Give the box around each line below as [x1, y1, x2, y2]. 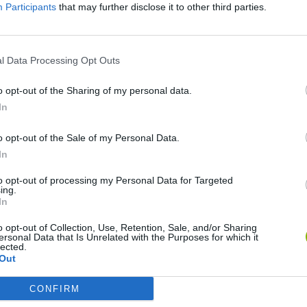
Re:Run [21, 196, 52, 208]
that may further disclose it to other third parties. [56, 1, 267, 12]
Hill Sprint [241, 196, 282, 208]
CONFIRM [29, 283, 80, 294]
